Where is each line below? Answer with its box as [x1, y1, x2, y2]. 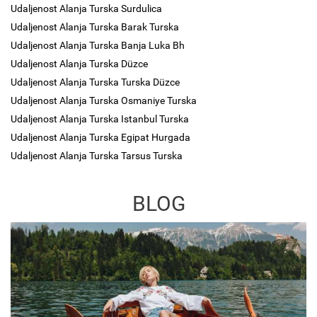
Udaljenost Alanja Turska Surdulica [11, 3, 162, 14]
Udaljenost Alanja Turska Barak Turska [11, 21, 179, 33]
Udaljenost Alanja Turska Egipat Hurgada [11, 132, 190, 143]
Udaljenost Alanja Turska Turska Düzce [11, 76, 180, 88]
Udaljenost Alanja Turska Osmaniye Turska [11, 95, 197, 106]
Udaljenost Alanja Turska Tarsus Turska [11, 150, 183, 161]
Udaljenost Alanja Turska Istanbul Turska [11, 113, 189, 125]
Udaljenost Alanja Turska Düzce [11, 58, 148, 69]
